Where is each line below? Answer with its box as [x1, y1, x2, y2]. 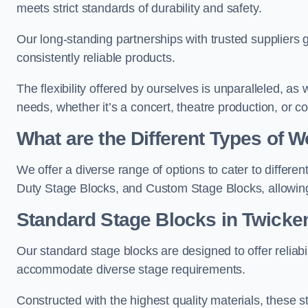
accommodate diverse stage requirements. [16, 263, 245, 276]
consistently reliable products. [16, 51, 175, 65]
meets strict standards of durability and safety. [16, 1, 262, 15]
